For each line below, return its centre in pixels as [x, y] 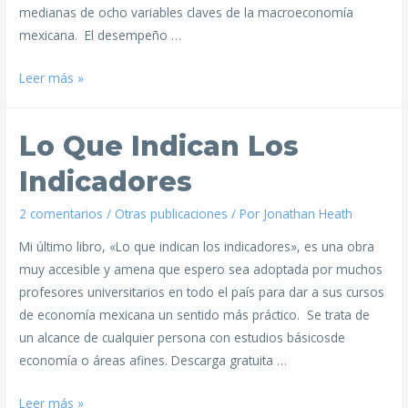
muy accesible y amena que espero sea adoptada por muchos [201, 269]
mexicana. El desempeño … [101, 36]
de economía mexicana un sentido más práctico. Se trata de [195, 314]
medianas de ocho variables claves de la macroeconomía [187, 13]
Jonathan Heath [308, 213]
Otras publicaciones [172, 213]
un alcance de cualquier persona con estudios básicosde [183, 337]
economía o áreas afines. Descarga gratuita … [153, 360]
